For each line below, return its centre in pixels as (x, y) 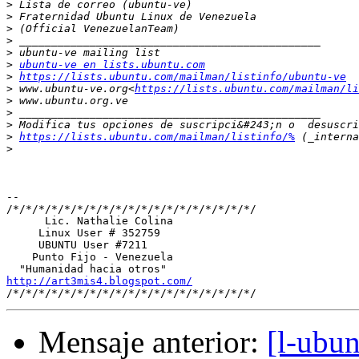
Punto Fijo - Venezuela (90, 257)
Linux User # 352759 (83, 233)
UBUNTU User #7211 (77, 245)
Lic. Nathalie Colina (90, 221)
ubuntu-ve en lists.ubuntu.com (112, 65)
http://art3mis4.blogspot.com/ (99, 281)
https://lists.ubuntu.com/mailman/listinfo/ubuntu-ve (183, 77)
